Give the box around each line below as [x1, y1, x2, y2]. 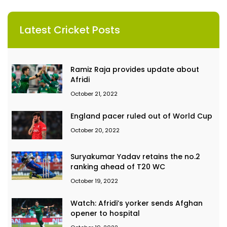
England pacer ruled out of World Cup [70, 111, 212, 122]
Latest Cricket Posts [20, 23, 120, 37]
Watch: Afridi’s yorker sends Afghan [70, 198, 203, 209]
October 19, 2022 [70, 177, 118, 185]
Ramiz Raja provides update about [70, 64, 199, 75]
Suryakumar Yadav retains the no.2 [70, 152, 200, 162]
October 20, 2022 [70, 126, 120, 135]
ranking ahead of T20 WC [70, 162, 165, 172]
